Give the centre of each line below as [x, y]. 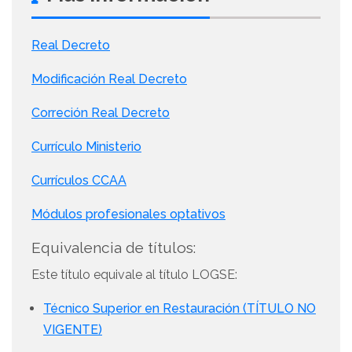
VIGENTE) [73, 330]
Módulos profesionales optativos [128, 214]
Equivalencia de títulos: [114, 248]
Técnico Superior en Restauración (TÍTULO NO [180, 309]
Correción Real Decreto [101, 113]
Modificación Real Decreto [109, 79]
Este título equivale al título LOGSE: [134, 275]
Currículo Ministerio [86, 147]
